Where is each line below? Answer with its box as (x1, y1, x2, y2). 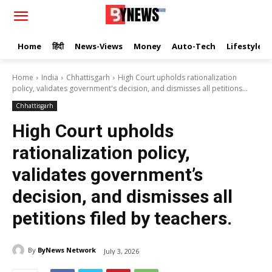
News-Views (75, 41, 123, 52)
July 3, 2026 (104, 246, 139, 256)
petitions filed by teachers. (12, 208, 232, 229)
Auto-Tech (172, 41, 216, 52)
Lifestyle (226, 41, 262, 52)
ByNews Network (38, 245, 96, 254)
